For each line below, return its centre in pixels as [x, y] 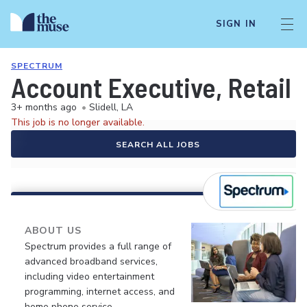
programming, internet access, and [100, 292]
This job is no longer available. [78, 122]
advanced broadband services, [91, 261]
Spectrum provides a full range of [98, 246]
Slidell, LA [111, 107]
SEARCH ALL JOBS [158, 145]
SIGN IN [236, 24]
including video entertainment [89, 277]
